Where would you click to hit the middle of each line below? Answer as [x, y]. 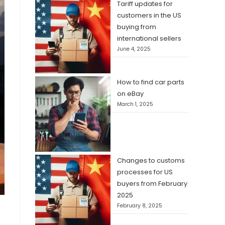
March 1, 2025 [135, 104]
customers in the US [149, 15]
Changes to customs [151, 160]
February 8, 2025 [140, 206]
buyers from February [152, 184]
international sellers [149, 38]
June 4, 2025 [134, 49]
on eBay [130, 94]
